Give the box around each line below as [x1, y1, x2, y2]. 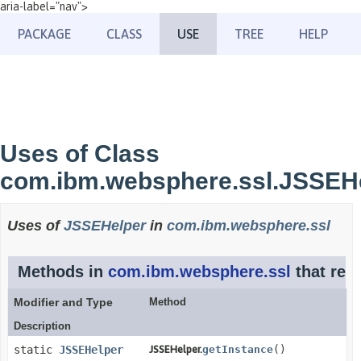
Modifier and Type [14, 296, 113, 309]
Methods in [18, 263, 108, 280]
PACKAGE [18, 27, 71, 41]
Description [14, 320, 71, 332]
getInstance [201, 343, 273, 355]
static [14, 343, 59, 356]
